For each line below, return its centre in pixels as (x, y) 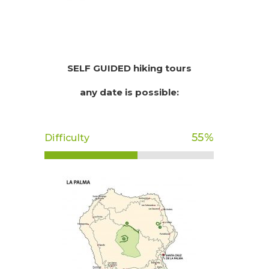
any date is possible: (129, 92)
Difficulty (67, 138)
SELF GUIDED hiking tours (129, 68)
